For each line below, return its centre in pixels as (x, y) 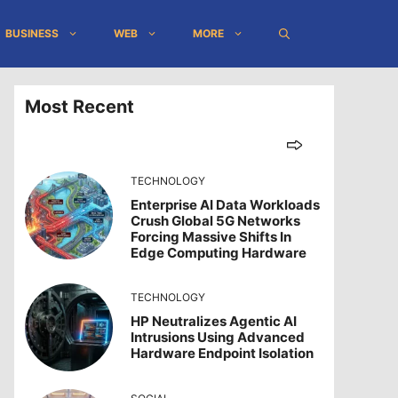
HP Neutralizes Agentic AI (213, 322)
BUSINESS (32, 33)
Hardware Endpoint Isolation (222, 354)
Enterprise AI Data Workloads (225, 205)
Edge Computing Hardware (218, 253)
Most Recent (80, 107)
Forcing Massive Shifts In (211, 237)
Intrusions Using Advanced (217, 338)
